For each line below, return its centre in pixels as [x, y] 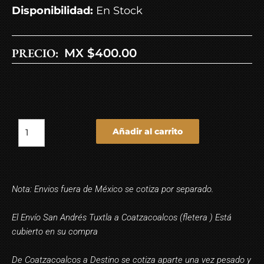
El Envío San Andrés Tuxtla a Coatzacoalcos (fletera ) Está [122, 217]
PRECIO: [35, 53]
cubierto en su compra [55, 231]
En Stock [118, 10]
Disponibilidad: [52, 10]
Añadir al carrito [147, 131]
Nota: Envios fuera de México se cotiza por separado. [113, 189]
